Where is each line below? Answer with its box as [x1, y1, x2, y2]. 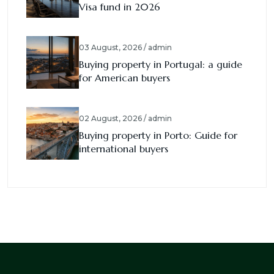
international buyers [79, 143, 168, 155]
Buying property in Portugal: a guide [79, 58, 242, 71]
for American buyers [79, 72, 170, 84]
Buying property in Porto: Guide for [79, 129, 237, 142]
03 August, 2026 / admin [79, 43, 172, 53]
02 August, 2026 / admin [79, 114, 172, 124]
